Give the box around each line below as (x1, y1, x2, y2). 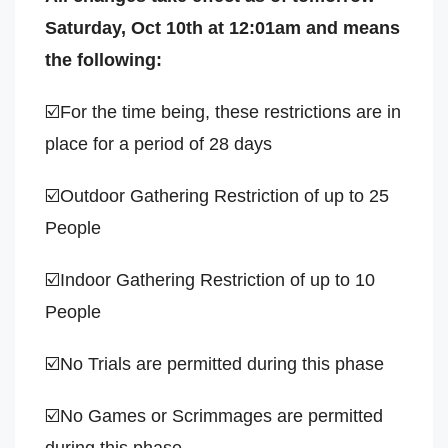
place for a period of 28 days (45, 134, 272, 154)
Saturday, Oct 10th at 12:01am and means (45, 18, 400, 38)
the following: (45, 50, 162, 70)
